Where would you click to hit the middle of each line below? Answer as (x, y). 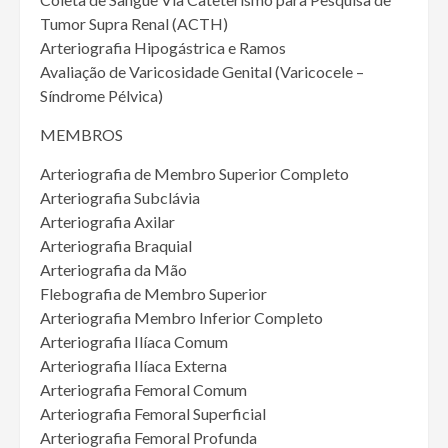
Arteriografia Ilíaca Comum (134, 342)
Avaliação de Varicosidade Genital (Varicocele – (202, 72)
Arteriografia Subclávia (120, 198)
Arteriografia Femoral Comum (143, 390)
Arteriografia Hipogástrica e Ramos (163, 48)
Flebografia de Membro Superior (153, 294)
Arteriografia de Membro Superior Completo (194, 174)
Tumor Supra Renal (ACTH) (134, 24)
